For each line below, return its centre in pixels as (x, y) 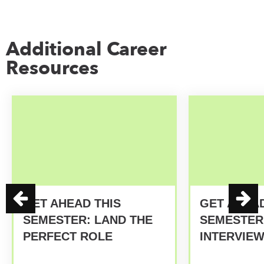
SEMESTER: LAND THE (88, 220)
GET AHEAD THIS (72, 203)
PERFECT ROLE (68, 236)
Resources (52, 68)
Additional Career (86, 49)
